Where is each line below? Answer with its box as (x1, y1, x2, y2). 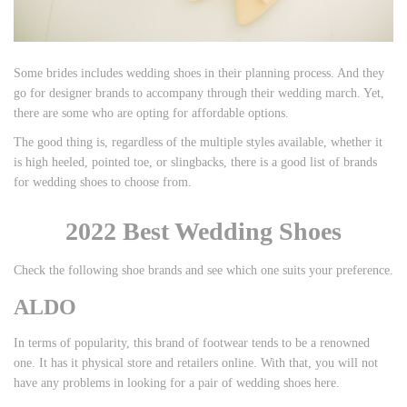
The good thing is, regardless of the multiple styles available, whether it (14, 134, 382, 149)
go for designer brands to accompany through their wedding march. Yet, (14, 85, 384, 100)
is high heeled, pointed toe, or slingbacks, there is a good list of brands (14, 154, 377, 169)
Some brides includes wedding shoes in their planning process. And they (14, 65, 384, 80)
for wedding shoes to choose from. (14, 174, 192, 189)
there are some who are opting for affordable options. (14, 105, 289, 120)
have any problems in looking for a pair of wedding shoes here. (14, 375, 340, 390)
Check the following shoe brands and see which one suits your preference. (14, 263, 393, 277)
